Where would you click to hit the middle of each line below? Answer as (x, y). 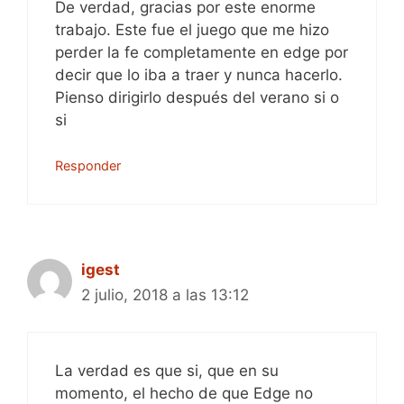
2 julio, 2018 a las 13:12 (165, 295)
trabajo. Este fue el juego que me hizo (192, 29)
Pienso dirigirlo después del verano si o (197, 97)
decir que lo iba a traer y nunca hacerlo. (199, 74)
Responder (88, 165)
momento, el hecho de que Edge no (184, 393)
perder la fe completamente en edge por (202, 52)
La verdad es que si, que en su (167, 370)
